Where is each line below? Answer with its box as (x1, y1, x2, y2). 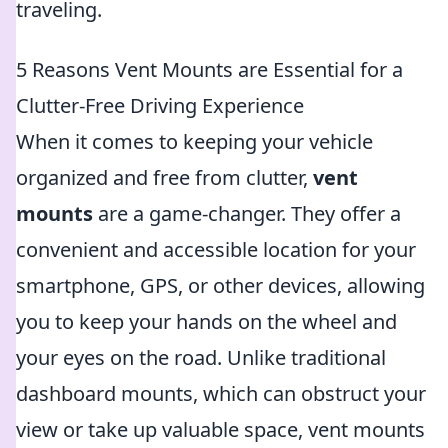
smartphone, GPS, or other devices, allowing (16, 272, 425, 299)
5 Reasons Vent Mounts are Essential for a (16, 56, 403, 83)
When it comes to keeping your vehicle (16, 128, 373, 155)
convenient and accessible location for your (16, 236, 416, 263)
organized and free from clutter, (16, 164, 313, 191)
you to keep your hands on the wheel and (16, 308, 397, 335)
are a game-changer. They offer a (93, 200, 401, 227)
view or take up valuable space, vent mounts (16, 416, 425, 443)
